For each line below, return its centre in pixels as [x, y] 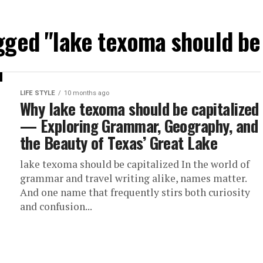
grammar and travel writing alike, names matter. [133, 178]
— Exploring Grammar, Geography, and [139, 126]
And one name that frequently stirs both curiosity [135, 192]
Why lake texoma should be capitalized [139, 109]
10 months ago [87, 93]
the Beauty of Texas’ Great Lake [119, 143]
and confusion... [56, 206]
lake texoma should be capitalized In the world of [135, 164]
